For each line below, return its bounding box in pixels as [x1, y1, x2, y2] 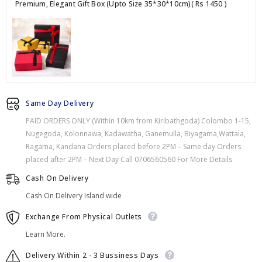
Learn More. [26, 229, 65, 239]
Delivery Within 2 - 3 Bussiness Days [26, 250, 159, 260]
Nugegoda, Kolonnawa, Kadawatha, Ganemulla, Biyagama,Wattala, [26, 128, 246, 139]
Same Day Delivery [26, 98, 94, 108]
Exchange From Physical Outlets [26, 211, 142, 222]
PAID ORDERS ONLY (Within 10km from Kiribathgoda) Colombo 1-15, [26, 115, 251, 126]
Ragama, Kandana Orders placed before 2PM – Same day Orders [26, 141, 241, 151]
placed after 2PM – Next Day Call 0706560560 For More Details [26, 154, 232, 164]
